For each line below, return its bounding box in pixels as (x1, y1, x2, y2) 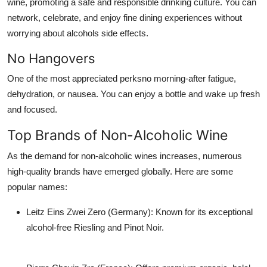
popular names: (7, 181, 67, 192)
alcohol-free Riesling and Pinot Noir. (26, 222, 164, 232)
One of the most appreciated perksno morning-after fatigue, (7, 73, 236, 83)
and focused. (7, 104, 57, 114)
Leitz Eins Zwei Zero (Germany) (26, 206, 151, 217)
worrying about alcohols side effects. (7, 27, 148, 38)
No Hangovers (7, 50, 95, 66)
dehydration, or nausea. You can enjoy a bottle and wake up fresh (7, 88, 260, 99)
